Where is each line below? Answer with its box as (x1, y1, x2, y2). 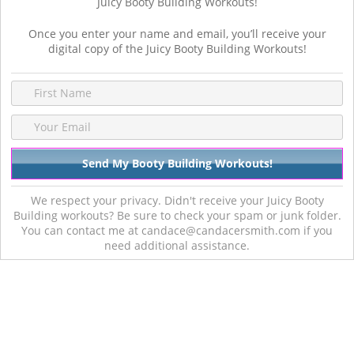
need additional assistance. (104, 237, 250, 253)
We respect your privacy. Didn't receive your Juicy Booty (30, 192, 324, 208)
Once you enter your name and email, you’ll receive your (28, 25, 326, 41)
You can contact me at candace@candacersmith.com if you (21, 222, 333, 238)
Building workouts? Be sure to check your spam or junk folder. (13, 207, 341, 223)
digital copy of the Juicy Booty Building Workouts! (47, 40, 307, 56)
